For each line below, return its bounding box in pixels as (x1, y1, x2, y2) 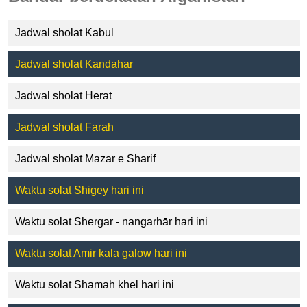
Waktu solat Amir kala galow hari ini (15, 247, 187, 259)
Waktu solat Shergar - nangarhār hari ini (15, 215, 208, 228)
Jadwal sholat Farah (15, 121, 114, 133)
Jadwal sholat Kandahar (15, 58, 133, 70)
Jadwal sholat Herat (15, 89, 112, 101)
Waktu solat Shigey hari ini (15, 184, 144, 196)
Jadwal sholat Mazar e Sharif (15, 152, 156, 164)
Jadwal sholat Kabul (15, 26, 114, 38)
